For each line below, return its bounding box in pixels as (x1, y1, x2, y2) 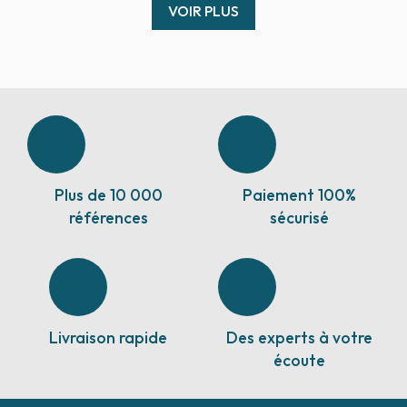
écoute (273, 349, 325, 371)
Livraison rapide (49, 326, 167, 348)
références (68, 206, 148, 228)
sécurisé (269, 206, 329, 228)
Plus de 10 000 (54, 184, 163, 205)
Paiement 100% (242, 184, 356, 205)
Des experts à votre (225, 326, 372, 348)
